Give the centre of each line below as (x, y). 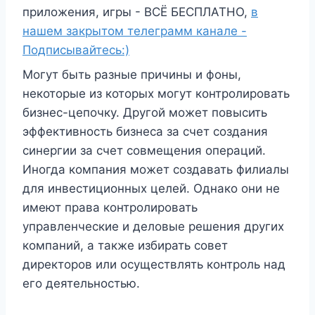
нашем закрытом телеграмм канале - (135, 31)
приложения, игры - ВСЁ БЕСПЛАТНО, (137, 12)
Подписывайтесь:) (76, 50)
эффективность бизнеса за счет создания (145, 131)
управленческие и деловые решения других (153, 226)
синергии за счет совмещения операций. (144, 150)
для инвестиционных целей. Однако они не (151, 188)
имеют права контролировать (110, 207)
